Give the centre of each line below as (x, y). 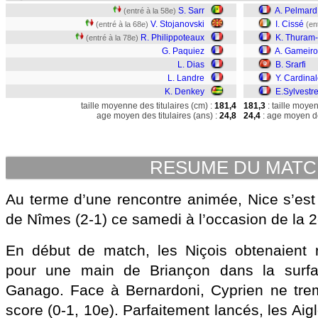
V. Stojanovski (177, 24)
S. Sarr (191, 11)
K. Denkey (185, 92)
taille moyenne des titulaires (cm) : (147, 106)
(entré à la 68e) (122, 24)
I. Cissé (290, 24)
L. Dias (191, 65)
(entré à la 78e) (112, 38)
